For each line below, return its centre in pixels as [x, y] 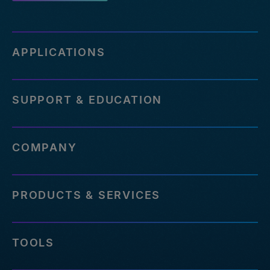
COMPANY [45, 148]
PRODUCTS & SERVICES [86, 195]
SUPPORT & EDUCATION [87, 100]
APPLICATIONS [59, 52]
